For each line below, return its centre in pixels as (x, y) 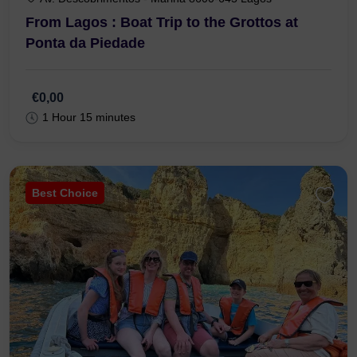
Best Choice (65, 193)
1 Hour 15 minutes (89, 118)
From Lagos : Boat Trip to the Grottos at (162, 23)
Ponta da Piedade (85, 43)
